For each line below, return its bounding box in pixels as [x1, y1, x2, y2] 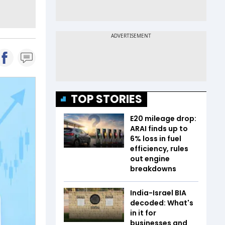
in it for [130, 208, 156, 218]
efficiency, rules [130, 144, 188, 154]
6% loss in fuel [130, 134, 181, 144]
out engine [130, 154, 170, 164]
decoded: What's [130, 198, 193, 208]
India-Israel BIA [130, 188, 186, 198]
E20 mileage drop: [130, 114, 196, 124]
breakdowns [130, 164, 176, 174]
